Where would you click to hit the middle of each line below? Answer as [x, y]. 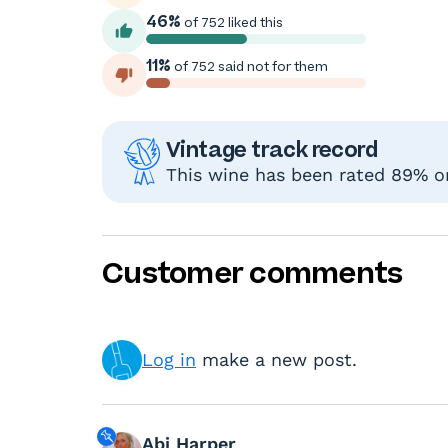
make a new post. [276, 360]
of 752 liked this [232, 22]
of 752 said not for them [249, 66]
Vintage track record [271, 149]
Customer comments [252, 272]
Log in [169, 360]
